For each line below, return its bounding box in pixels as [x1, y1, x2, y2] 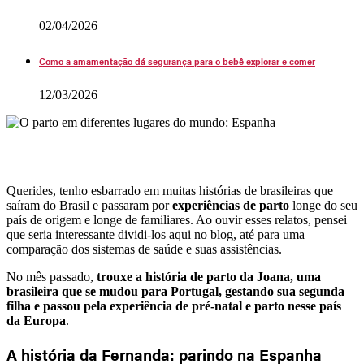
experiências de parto [172, 198, 289, 213]
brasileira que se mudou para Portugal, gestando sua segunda [6, 284, 344, 299]
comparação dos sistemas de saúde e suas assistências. [6, 242, 282, 257]
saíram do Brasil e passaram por [6, 198, 172, 213]
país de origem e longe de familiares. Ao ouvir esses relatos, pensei [6, 213, 347, 227]
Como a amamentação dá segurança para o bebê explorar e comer [39, 55, 315, 68]
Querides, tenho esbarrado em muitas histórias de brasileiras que [6, 184, 333, 198]
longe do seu [289, 198, 357, 213]
